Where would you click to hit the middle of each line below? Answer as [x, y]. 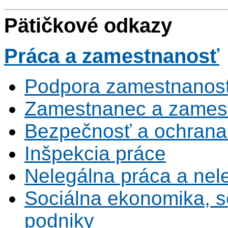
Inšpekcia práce [95, 153]
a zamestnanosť [139, 56]
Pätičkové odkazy [88, 25]
